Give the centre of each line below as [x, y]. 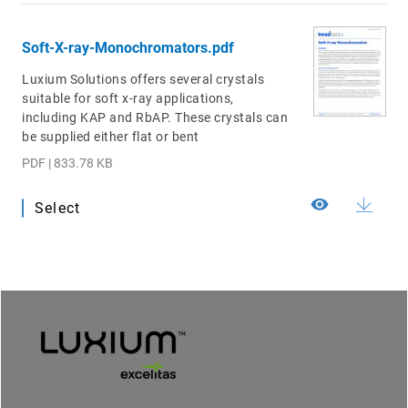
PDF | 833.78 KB [67, 163]
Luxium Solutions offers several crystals [143, 80]
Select [58, 209]
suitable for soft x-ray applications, [128, 99]
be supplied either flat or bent [111, 137]
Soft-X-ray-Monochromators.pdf [128, 48]
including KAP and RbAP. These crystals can [155, 118]
